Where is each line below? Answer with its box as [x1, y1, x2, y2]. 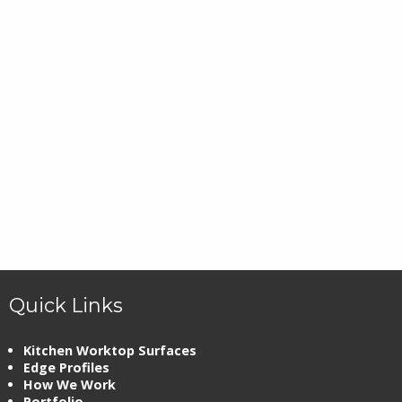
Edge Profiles [23, 359, 109, 376]
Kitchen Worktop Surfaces [23, 342, 197, 359]
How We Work [23, 376, 116, 393]
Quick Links [9, 293, 123, 317]
